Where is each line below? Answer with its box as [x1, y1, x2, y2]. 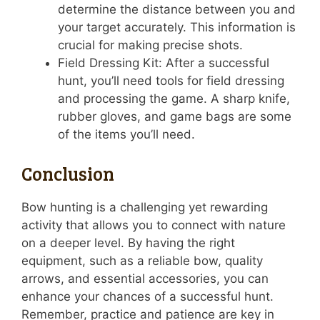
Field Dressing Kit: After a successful [58, 56, 269, 71]
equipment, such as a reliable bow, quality [21, 253, 263, 268]
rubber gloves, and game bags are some [58, 109, 291, 124]
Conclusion [21, 160, 114, 186]
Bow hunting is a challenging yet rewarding [21, 199, 268, 214]
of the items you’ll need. [58, 127, 195, 142]
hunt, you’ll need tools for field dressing [58, 74, 284, 89]
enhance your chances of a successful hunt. [21, 289, 274, 304]
